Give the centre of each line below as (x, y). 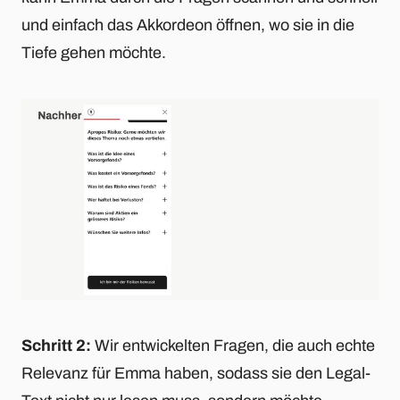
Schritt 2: (56, 346)
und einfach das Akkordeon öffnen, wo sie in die (188, 25)
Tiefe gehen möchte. (94, 53)
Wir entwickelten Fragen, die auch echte (233, 346)
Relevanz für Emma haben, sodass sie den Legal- (196, 374)
